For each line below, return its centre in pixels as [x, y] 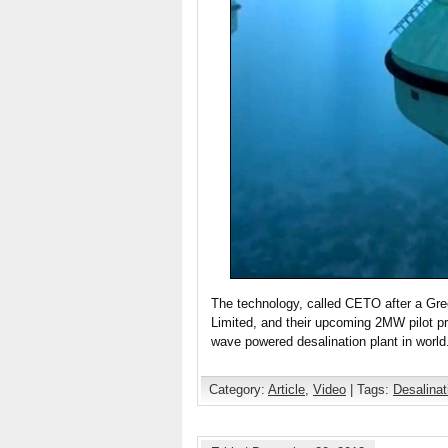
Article [286, 390]
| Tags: [369, 390]
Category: [238, 390]
